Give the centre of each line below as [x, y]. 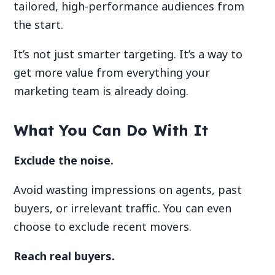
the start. [39, 25]
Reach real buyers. [64, 256]
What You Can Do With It [111, 130]
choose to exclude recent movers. [103, 226]
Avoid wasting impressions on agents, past [128, 189]
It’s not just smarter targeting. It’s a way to [128, 54]
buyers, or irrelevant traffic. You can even [123, 208]
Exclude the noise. [64, 160]
